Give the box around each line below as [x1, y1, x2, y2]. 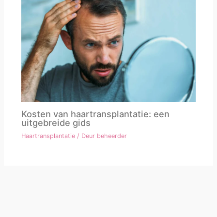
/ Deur [75, 132, 97, 140]
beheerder [97, 132, 127, 140]
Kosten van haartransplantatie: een [21, 108, 170, 119]
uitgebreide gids [21, 117, 91, 128]
